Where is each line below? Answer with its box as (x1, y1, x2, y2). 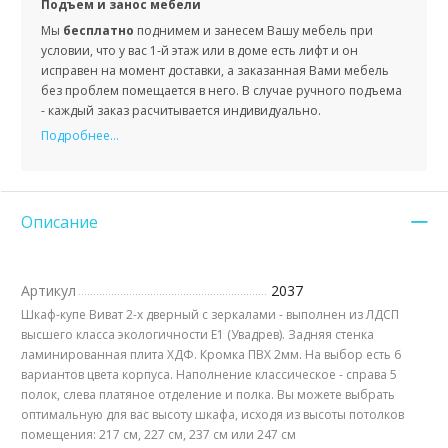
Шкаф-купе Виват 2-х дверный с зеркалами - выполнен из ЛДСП (21, 306, 399, 324)
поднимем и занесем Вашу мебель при (134, 22, 373, 40)
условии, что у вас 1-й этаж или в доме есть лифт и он (41, 42, 358, 60)
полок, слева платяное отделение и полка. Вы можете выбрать (21, 386, 395, 404)
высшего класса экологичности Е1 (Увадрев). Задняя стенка (21, 326, 374, 344)
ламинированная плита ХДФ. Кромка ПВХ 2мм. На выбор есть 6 (21, 346, 401, 364)
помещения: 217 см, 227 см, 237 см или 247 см (21, 426, 296, 444)
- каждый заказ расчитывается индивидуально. (41, 102, 321, 120)
